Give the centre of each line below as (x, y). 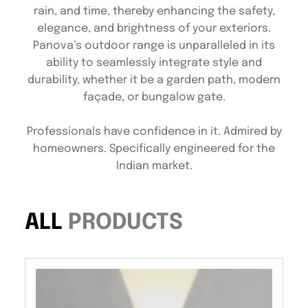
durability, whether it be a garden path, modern (154, 80)
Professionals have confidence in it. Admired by (154, 132)
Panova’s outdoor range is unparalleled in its (154, 46)
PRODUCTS (125, 223)
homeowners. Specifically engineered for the (154, 149)
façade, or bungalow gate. (154, 97)
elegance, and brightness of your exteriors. (154, 29)
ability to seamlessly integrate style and (154, 63)
